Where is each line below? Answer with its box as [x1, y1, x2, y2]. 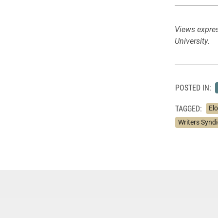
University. [174, 36, 210, 46]
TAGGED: [175, 103, 202, 113]
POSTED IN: [175, 82, 211, 93]
